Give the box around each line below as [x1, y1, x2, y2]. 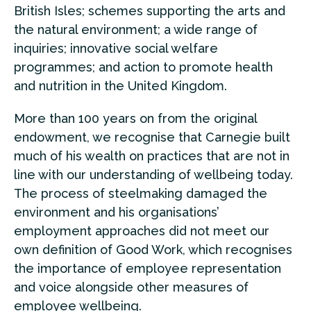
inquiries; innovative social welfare [14, 40, 218, 56]
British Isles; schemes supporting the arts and [14, 3, 285, 18]
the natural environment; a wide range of [14, 22, 258, 37]
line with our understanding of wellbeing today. [14, 167, 293, 182]
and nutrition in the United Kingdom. [14, 78, 227, 93]
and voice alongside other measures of [14, 279, 249, 294]
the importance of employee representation [14, 260, 281, 276]
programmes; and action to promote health [14, 59, 273, 74]
